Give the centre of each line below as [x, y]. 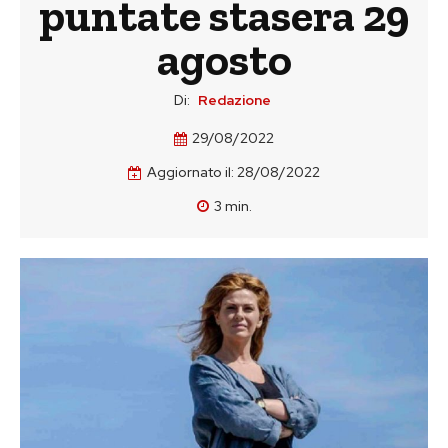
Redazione [234, 100]
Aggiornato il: [190, 172]
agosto [224, 59]
